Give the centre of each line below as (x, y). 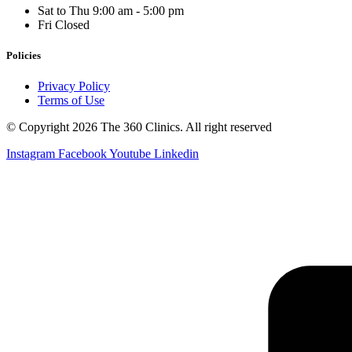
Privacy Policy (74, 86)
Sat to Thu (64, 10)
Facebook (82, 154)
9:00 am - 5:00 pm (138, 10)
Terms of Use (71, 101)
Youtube (130, 154)
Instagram (31, 154)
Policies (24, 55)
